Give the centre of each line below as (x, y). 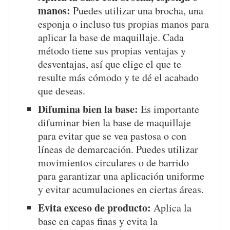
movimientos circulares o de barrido (114, 163)
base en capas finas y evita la (98, 221)
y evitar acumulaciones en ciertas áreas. (121, 189)
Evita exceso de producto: (95, 208)
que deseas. (62, 91)
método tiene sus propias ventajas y (112, 51)
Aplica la (171, 208)
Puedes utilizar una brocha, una (137, 11)
